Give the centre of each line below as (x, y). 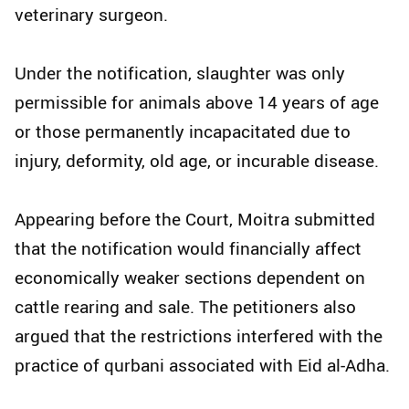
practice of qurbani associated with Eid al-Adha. (202, 366)
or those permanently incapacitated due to (183, 132)
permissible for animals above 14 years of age (197, 103)
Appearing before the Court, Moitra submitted (195, 220)
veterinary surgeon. (91, 15)
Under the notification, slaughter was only (180, 73)
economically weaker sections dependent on (190, 278)
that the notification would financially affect (188, 249)
